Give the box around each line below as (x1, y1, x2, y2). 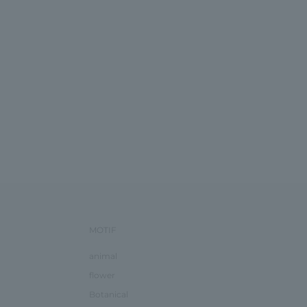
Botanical (89, 288, 129, 299)
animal (89, 250, 118, 261)
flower (89, 269, 116, 280)
